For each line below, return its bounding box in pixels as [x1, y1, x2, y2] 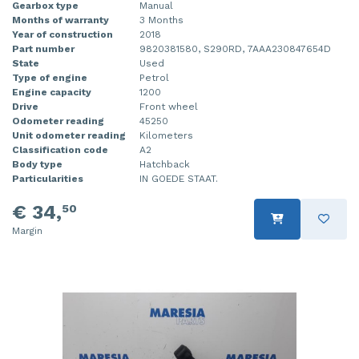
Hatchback [139, 158, 190, 170]
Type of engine [12, 71, 87, 83]
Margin [12, 224, 42, 236]
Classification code [12, 143, 108, 155]
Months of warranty [12, 14, 109, 26]
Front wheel [139, 100, 198, 112]
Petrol [139, 71, 169, 83]
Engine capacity [12, 86, 91, 98]
